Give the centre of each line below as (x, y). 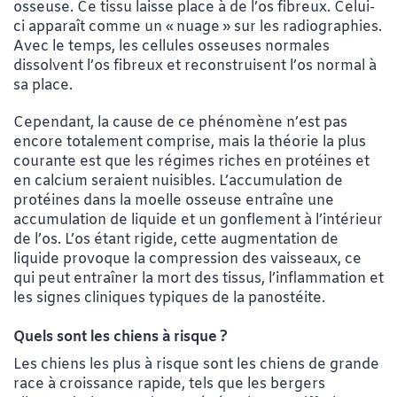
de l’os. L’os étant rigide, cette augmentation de (176, 240)
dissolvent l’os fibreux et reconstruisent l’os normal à (195, 66)
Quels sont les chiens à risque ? (121, 338)
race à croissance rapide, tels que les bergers (169, 385)
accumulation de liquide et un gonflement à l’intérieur (198, 221)
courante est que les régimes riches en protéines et (191, 162)
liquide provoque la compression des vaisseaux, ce (187, 260)
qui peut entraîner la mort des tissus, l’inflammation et (198, 279)
